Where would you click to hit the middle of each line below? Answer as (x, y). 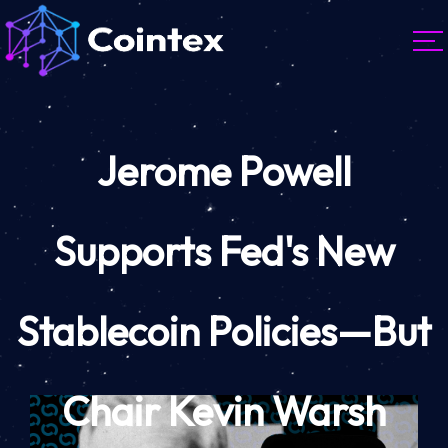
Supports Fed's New (224, 251)
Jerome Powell (224, 171)
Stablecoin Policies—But (224, 331)
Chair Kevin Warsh (224, 411)
